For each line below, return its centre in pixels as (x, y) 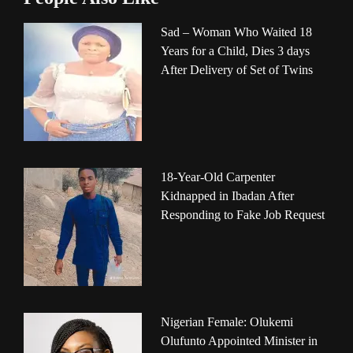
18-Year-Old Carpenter (218, 177)
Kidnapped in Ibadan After (227, 196)
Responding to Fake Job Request (243, 215)
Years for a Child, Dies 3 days (235, 51)
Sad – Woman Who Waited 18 (236, 32)
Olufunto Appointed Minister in (239, 341)
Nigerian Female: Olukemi (227, 322)
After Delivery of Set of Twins (237, 70)
